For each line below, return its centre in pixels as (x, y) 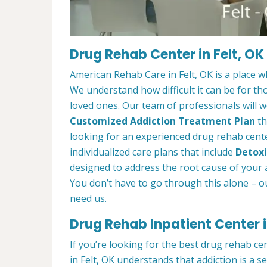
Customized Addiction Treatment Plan (162, 121)
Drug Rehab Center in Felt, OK (167, 55)
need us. (88, 199)
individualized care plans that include (153, 152)
